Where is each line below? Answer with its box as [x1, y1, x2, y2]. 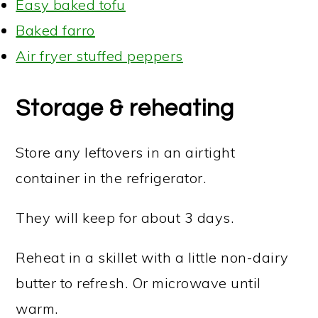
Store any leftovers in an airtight [16, 143, 236, 161]
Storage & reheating [16, 96, 235, 121]
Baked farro [16, 21, 95, 39]
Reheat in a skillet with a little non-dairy [16, 248, 289, 266]
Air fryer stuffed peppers [16, 46, 183, 65]
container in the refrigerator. [16, 168, 207, 187]
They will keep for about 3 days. [16, 208, 234, 226]
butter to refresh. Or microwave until [16, 273, 261, 292]
